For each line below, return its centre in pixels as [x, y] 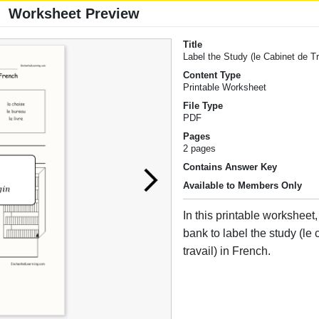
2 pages [200, 149]
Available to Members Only [243, 186]
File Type [203, 106]
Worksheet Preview [74, 14]
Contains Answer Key [230, 167]
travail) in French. [227, 251]
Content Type [212, 75]
